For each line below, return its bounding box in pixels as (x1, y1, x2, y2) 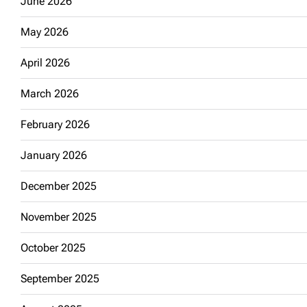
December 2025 (21, 180, 97, 193)
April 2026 (21, 56, 70, 69)
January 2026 (21, 149, 87, 162)
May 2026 (21, 25, 69, 38)
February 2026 (21, 118, 90, 131)
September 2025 (21, 272, 99, 285)
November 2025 (21, 210, 97, 223)
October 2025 (21, 241, 86, 254)
